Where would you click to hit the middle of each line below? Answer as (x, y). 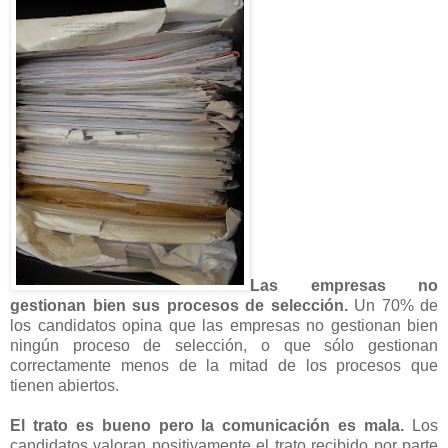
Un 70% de (392, 305)
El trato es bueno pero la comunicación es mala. (207, 425)
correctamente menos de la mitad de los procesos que (224, 365)
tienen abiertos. (64, 385)
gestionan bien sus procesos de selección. (179, 305)
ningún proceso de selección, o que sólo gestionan (224, 345)
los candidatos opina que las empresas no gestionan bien (224, 325)
